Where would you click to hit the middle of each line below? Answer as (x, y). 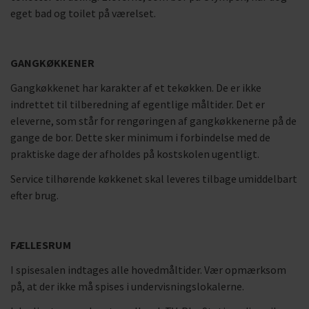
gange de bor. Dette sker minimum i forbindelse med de (140, 137)
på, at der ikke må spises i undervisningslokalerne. (127, 286)
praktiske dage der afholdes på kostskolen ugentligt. (135, 154)
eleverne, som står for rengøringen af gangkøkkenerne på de (153, 121)
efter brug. (34, 195)
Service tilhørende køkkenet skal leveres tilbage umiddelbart (154, 179)
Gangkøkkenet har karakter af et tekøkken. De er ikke (136, 88)
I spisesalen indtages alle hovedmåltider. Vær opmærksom (148, 270)
